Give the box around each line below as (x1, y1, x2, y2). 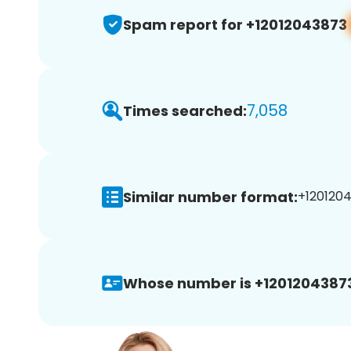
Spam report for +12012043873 (123, 14, 347, 34)
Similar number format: (123, 186, 298, 207)
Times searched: (123, 100, 247, 121)
